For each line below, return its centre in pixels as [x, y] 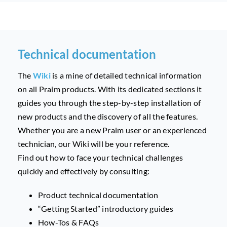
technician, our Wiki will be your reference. [93, 144]
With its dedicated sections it [150, 89]
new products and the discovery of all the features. [108, 117]
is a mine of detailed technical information [126, 75]
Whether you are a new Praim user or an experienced [112, 130]
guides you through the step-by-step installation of [109, 103]
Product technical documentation [98, 195]
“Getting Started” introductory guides [105, 209]
